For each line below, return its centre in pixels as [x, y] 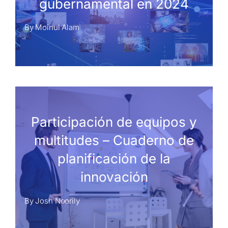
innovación [114, 177]
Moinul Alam [57, 27]
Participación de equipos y [114, 122]
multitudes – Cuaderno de [114, 140]
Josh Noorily [58, 201]
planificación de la [114, 159]
